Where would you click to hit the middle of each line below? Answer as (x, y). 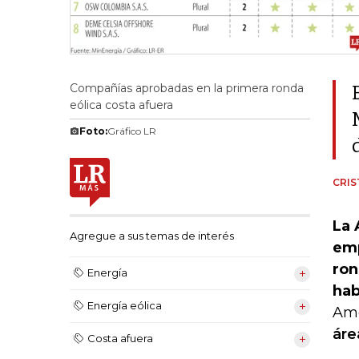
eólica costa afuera (121, 105)
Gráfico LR (132, 131)
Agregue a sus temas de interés (152, 236)
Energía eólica (125, 306)
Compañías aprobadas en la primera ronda (187, 88)
